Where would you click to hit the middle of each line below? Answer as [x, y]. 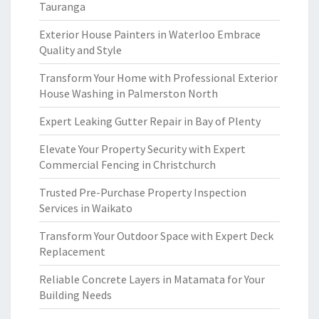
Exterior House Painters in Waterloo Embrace [150, 34]
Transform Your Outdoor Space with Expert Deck [156, 236]
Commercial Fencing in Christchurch [127, 164]
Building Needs [75, 295]
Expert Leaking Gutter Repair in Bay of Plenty [150, 121]
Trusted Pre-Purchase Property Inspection [143, 192]
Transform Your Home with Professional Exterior [158, 78]
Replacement [72, 251]
